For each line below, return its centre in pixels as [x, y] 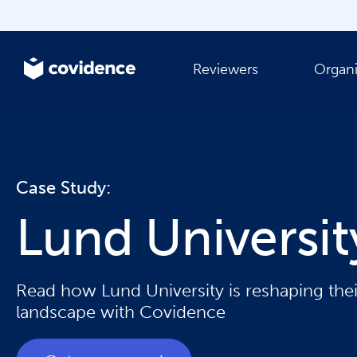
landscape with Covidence [121, 312]
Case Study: [63, 187]
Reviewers [225, 69]
